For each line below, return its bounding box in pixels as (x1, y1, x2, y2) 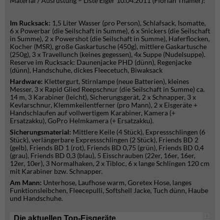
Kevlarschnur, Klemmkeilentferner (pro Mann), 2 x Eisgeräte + (10, 100, 197, 109)
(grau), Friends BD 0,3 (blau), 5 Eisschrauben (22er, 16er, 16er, (10, 151, 195, 160)
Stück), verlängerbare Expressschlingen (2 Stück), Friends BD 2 (10, 135, 198, 144)
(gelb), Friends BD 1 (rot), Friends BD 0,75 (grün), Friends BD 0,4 (10, 143, 204, 152)
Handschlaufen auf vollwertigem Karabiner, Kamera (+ (10, 108, 175, 117)
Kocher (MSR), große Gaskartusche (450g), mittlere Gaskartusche (10, 42, 207, 51)
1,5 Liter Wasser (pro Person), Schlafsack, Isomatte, (52, 18, 206, 27)
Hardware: (10, 77, 43, 85)
